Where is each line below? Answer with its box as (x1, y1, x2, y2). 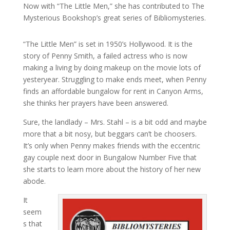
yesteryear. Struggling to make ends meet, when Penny (23, 74, 206, 84)
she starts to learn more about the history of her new (23, 164, 201, 174)
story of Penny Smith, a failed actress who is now (23, 51, 187, 61)
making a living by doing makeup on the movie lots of (23, 63, 201, 72)
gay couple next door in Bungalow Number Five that (23, 152, 197, 162)
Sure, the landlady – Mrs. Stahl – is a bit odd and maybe (23, 117, 207, 127)
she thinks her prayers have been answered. (23, 98, 168, 108)
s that (23, 219, 42, 228)
